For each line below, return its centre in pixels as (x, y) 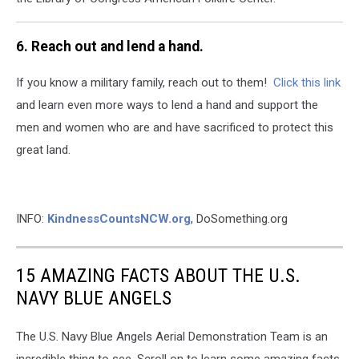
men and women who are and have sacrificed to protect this (175, 127)
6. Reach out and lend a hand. (110, 47)
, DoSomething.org (239, 218)
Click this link (307, 82)
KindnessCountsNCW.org (119, 218)
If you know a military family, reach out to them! (145, 82)
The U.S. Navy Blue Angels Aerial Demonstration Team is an (172, 336)
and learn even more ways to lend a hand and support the (167, 105)
